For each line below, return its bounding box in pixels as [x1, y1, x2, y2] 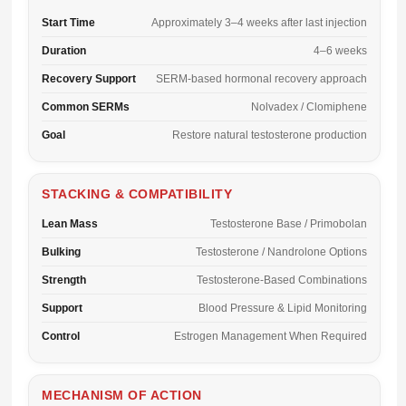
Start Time [42, 16, 95, 29]
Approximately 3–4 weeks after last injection [151, 16, 367, 29]
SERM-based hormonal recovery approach [156, 72, 367, 85]
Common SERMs [42, 101, 130, 113]
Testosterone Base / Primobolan [210, 217, 367, 230]
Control [42, 330, 82, 343]
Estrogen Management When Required [174, 330, 367, 343]
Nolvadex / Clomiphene [251, 101, 367, 113]
